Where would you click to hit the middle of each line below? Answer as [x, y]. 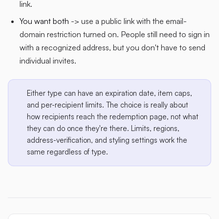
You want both [44, 21]
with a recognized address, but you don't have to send [112, 47]
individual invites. [48, 60]
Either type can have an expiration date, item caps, [109, 93]
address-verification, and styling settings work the [107, 140]
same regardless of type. [67, 152]
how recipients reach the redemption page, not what [113, 116]
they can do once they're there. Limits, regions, [103, 128]
